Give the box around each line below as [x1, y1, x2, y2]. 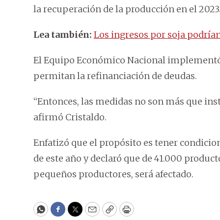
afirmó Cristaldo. [33, 111, 107, 123]
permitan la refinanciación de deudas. [33, 70, 197, 82]
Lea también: [33, 29, 94, 41]
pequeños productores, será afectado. [33, 168, 193, 180]
